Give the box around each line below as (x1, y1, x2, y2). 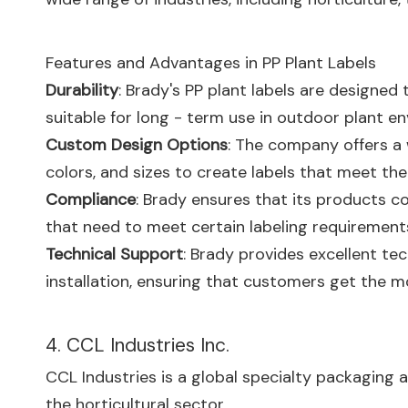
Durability (46, 79, 118, 101)
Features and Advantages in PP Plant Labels (46, 52, 376, 74)
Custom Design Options (46, 134, 228, 156)
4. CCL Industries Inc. (46, 332, 229, 358)
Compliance (46, 189, 136, 210)
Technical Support (46, 243, 183, 265)
